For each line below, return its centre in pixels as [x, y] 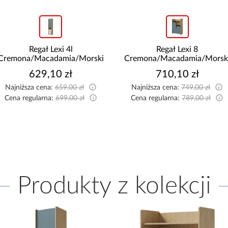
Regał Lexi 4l [51, 50]
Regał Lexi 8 [177, 50]
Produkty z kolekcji [114, 186]
